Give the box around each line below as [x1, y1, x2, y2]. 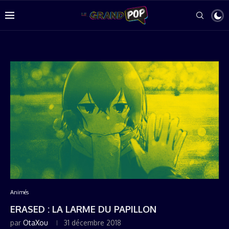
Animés [10, 188, 29, 196]
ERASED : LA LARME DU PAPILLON [10, 203, 156, 215]
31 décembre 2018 [64, 218, 121, 227]
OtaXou [23, 218, 48, 227]
